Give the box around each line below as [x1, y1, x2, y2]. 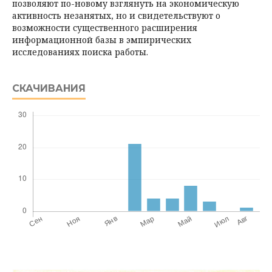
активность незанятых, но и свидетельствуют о [12, 10, 220, 21]
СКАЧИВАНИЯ [12, 83, 86, 94]
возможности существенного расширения [12, 22, 197, 33]
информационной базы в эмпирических [12, 34, 191, 46]
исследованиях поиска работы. [12, 46, 148, 58]
